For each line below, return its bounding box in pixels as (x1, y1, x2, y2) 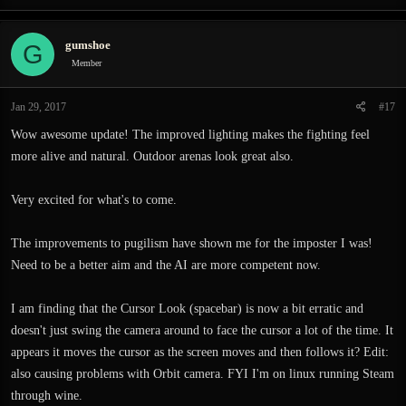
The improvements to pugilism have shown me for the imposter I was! (11, 237, 372, 250)
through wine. (11, 389, 82, 402)
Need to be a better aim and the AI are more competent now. (11, 258, 321, 272)
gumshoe (65, 37, 111, 52)
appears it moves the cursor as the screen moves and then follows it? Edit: (11, 345, 389, 359)
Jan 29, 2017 (11, 101, 66, 113)
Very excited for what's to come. (11, 193, 177, 207)
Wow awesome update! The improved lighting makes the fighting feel (11, 128, 370, 141)
